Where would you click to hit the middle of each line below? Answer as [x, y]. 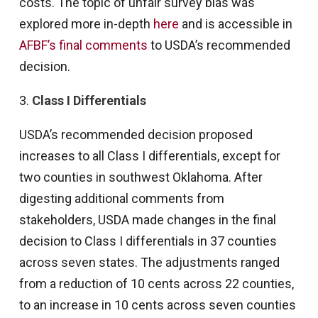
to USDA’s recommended [219, 45]
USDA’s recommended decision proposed [136, 135]
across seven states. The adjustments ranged [149, 263]
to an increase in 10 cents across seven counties [157, 305]
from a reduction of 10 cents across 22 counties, [156, 284]
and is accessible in [235, 24]
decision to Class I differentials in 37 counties [148, 241]
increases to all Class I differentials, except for [149, 156]
